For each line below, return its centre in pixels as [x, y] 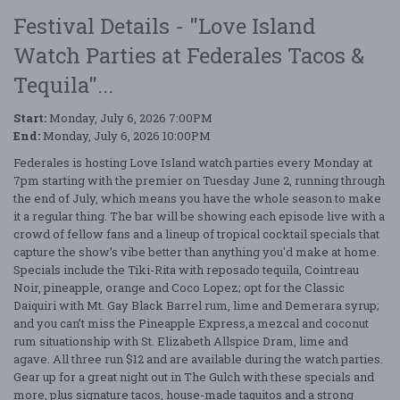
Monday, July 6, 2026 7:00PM [129, 117]
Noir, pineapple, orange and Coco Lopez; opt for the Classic [179, 287]
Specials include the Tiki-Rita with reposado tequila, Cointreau [186, 269]
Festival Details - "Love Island [164, 25]
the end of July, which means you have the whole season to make [197, 198]
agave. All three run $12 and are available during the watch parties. [198, 358]
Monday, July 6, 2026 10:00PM [125, 135]
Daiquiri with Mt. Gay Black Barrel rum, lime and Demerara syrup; [196, 305]
